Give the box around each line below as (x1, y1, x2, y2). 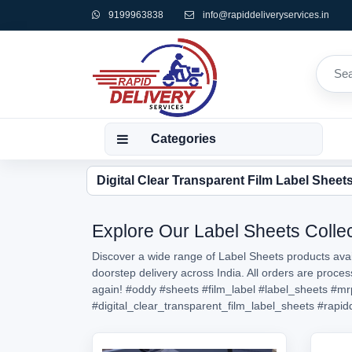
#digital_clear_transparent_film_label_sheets (92, 299, 314, 312)
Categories (151, 132, 216, 145)
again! (92, 283, 126, 295)
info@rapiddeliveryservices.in (203, 9, 329, 20)
